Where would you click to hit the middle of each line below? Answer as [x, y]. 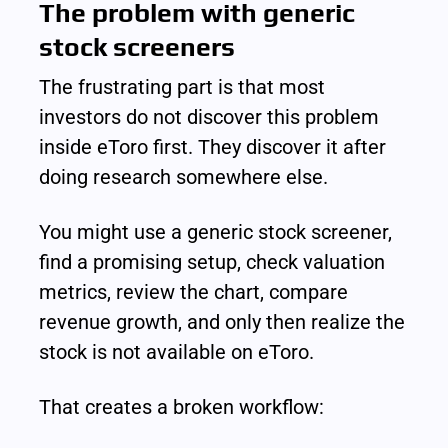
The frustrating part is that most [182, 86]
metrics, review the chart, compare [194, 291]
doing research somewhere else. [184, 176]
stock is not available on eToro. [177, 351]
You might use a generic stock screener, [216, 231]
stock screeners [137, 46]
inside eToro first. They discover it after [213, 146]
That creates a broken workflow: [182, 406]
